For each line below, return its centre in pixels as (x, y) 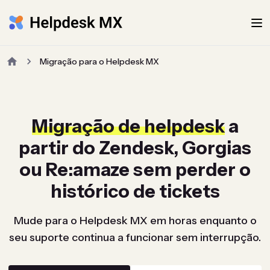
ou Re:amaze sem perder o (135, 170)
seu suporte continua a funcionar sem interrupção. (135, 237)
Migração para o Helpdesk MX (99, 61)
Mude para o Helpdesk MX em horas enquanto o (135, 221)
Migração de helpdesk (128, 126)
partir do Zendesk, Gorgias (135, 148)
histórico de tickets (135, 191)
